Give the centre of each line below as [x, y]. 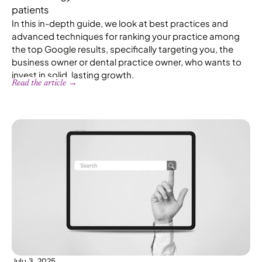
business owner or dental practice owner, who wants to [127, 61]
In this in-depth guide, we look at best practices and [120, 23]
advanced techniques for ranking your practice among [126, 36]
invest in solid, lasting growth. [73, 74]
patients [30, 9]
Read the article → [44, 83]
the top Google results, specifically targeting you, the [123, 49]
